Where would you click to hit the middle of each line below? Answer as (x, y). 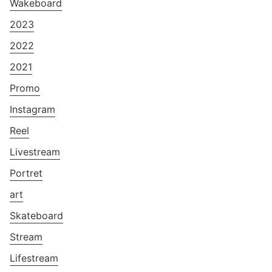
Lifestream (34, 258)
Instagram (32, 109)
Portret (26, 173)
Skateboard (36, 215)
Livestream (35, 151)
